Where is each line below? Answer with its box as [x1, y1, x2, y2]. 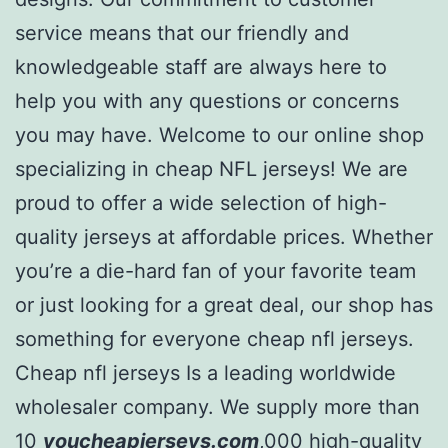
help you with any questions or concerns [15, 88, 399, 113]
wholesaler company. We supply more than [15, 394, 420, 419]
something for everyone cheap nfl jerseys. [15, 326, 414, 351]
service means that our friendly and [15, 20, 349, 45]
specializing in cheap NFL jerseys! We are [15, 156, 408, 181]
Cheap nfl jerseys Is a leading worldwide [15, 360, 396, 385]
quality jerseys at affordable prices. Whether [15, 224, 433, 249]
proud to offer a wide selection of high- [15, 190, 387, 215]
